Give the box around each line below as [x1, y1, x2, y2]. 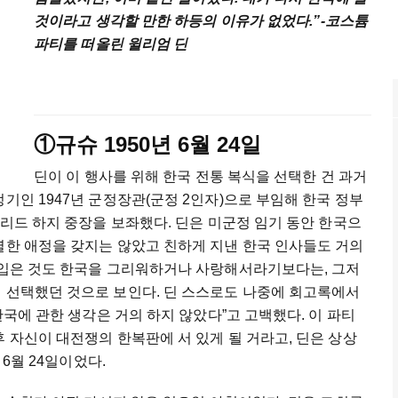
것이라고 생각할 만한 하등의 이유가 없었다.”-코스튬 [34, 13, 368, 29]
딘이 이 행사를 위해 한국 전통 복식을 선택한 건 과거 [34, 169, 368, 185]
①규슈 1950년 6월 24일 [34, 132, 261, 157]
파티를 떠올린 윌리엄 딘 [34, 36, 188, 52]
